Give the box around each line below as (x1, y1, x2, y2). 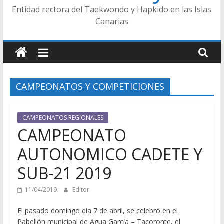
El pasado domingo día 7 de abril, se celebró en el (17, 206, 178, 215)
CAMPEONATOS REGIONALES (22, 113, 103, 122)
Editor (72, 185, 89, 194)
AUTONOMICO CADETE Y (17, 143, 202, 165)
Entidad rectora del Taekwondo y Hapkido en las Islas (12, 4, 212, 15)
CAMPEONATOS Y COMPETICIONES (15, 80, 164, 92)
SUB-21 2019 (17, 162, 111, 184)
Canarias (95, 16, 128, 27)
